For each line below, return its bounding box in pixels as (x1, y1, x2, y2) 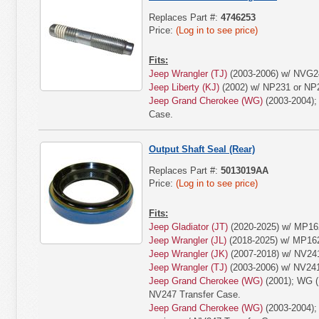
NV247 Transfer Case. (149, 289, 241, 300)
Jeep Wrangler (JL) (149, 235, 226, 246)
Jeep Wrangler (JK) (149, 249, 228, 259)
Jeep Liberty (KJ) (149, 82, 219, 93)
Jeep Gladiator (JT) (149, 221, 228, 232)
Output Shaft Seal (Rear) (149, 144, 255, 155)
